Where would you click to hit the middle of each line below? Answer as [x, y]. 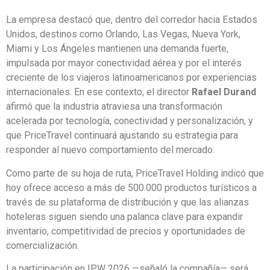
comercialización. [42, 245]
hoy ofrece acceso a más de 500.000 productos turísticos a [131, 187]
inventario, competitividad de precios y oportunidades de [126, 231]
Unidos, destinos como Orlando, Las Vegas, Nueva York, [123, 34]
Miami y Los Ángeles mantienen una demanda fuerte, [117, 49]
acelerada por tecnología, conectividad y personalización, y [130, 121]
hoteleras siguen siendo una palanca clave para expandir [124, 216]
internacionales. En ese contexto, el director [98, 92]
